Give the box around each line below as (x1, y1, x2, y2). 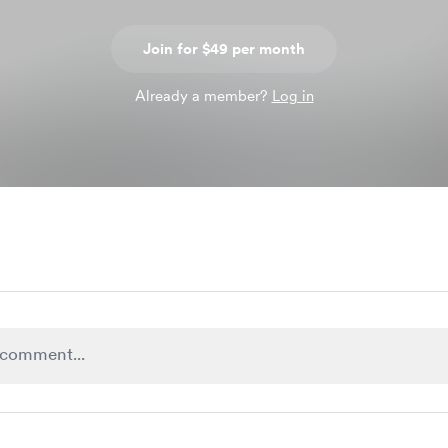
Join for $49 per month (143, 40, 305, 58)
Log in (271, 87, 314, 105)
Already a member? (134, 87, 272, 105)
